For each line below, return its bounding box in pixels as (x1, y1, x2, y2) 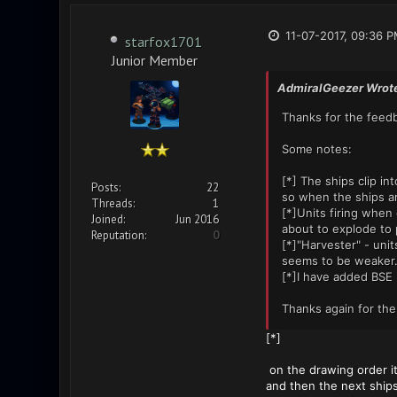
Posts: (90, 180, 121, 195)
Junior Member (112, 51, 198, 66)
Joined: (90, 212, 125, 227)
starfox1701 (125, 33, 202, 51)
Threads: (90, 196, 135, 211)
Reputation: (90, 228, 146, 243)
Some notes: (281, 142, 352, 156)
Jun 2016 (175, 212, 219, 227)
